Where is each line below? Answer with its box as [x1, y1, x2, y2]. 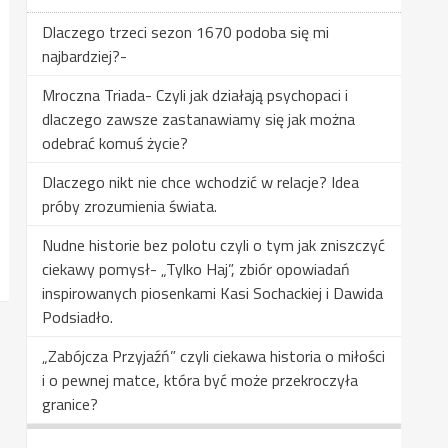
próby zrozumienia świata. [42, 194, 217, 218]
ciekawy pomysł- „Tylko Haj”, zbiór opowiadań [42, 257, 350, 281]
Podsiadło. [42, 305, 113, 329]
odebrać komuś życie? [42, 131, 188, 155]
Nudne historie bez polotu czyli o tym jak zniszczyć [42, 233, 385, 257]
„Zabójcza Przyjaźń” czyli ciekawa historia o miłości [42, 344, 385, 368]
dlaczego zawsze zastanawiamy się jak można [42, 107, 355, 131]
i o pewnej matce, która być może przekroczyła [42, 368, 358, 392]
